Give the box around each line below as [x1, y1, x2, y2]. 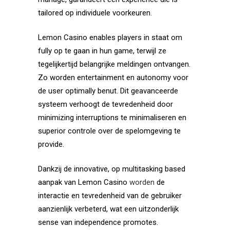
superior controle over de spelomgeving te [38, 126, 181, 136]
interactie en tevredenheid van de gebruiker [38, 191, 182, 201]
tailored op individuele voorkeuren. [38, 8, 152, 18]
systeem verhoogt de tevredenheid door [38, 100, 173, 109]
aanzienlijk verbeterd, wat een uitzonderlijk [38, 204, 179, 214]
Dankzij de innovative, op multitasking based [38, 164, 185, 174]
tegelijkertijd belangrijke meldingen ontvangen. [38, 60, 190, 69]
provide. [38, 140, 64, 149]
